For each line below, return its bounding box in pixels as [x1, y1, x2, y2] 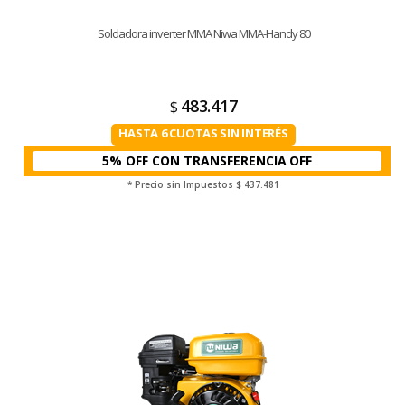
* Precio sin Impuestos [127, 178, 236, 191]
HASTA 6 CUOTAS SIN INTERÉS [118, 125, 288, 141]
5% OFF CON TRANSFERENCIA [102, 152, 287, 169]
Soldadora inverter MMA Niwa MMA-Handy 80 [97, 25, 310, 42]
